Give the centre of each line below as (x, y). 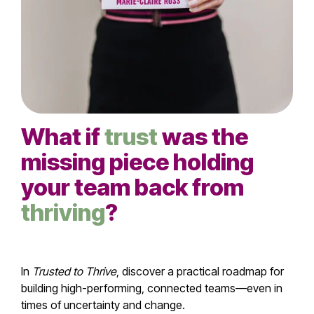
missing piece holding (137, 162)
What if (63, 137)
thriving (63, 213)
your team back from (132, 187)
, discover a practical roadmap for (200, 272)
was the (203, 137)
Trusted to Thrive (74, 272)
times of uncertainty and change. (103, 305)
